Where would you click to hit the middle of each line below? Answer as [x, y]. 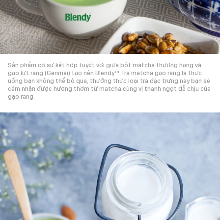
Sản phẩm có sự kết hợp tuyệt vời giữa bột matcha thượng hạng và [105, 65]
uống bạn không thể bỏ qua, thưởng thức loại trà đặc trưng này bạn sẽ [109, 81]
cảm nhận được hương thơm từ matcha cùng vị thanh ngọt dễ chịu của [109, 88]
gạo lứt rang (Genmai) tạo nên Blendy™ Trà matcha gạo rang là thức [105, 73]
